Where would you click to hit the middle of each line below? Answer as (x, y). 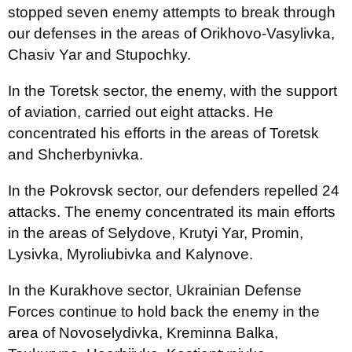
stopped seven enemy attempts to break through (172, 12)
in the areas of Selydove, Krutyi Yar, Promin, (156, 233)
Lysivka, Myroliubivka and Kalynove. (130, 254)
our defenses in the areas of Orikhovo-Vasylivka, (171, 33)
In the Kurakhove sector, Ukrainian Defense (155, 290)
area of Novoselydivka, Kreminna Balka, (143, 333)
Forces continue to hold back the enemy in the (164, 312)
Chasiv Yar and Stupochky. (99, 55)
